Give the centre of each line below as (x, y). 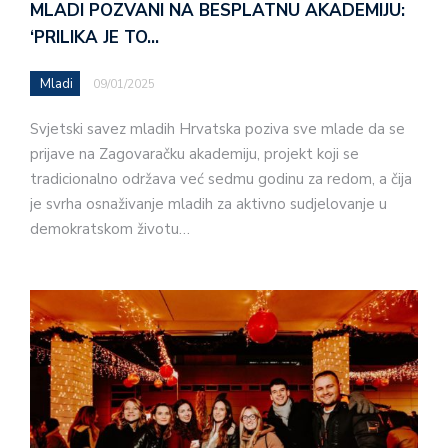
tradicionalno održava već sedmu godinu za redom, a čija (221, 179)
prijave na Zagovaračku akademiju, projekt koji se (194, 154)
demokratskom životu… (110, 229)
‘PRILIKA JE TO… (94, 38)
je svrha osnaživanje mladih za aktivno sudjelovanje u (208, 204)
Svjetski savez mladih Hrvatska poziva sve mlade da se (217, 129)
